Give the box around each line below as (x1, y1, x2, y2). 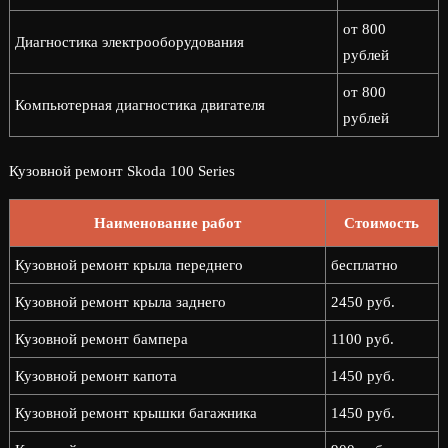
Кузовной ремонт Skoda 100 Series (8, 163, 235, 179)
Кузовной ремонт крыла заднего (14, 294, 226, 310)
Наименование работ (93, 215, 241, 231)
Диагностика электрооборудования (14, 34, 244, 50)
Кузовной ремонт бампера (14, 331, 188, 347)
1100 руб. (330, 331, 394, 347)
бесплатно (330, 257, 398, 273)
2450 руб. (330, 294, 395, 310)
